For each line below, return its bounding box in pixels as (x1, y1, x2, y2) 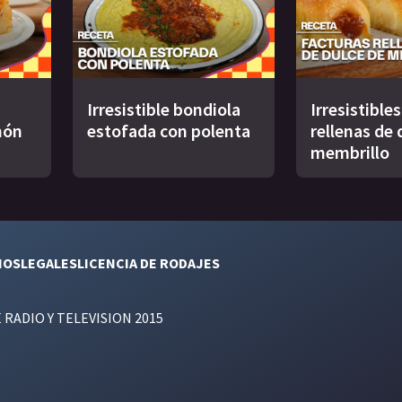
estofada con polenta (87, 119, 250, 143)
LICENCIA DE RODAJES (77, 254, 220, 273)
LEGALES (21, 254, 77, 273)
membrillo (310, 141, 389, 164)
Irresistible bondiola (87, 98, 240, 121)
